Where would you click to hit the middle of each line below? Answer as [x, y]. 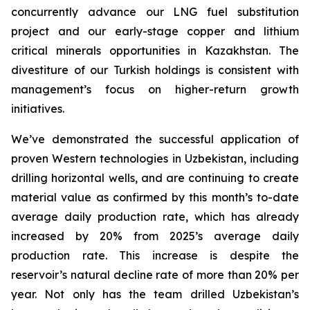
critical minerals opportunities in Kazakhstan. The [155, 51]
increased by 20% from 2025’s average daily [155, 236]
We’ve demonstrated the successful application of [155, 139]
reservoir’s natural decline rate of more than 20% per [155, 275]
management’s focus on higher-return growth [155, 89]
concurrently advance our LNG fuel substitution [155, 12]
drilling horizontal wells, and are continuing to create [155, 178]
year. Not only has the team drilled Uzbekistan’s [155, 294]
